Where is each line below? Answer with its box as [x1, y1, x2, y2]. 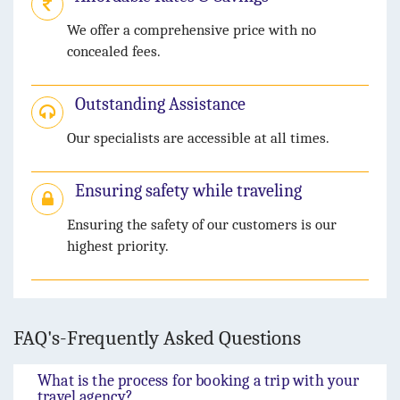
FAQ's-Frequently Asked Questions [13, 326, 301, 351]
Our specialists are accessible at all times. [67, 129, 329, 147]
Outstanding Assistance [75, 94, 246, 115]
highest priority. [67, 237, 169, 255]
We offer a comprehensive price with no [67, 21, 316, 39]
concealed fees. [67, 43, 161, 61]
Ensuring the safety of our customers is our [67, 216, 337, 234]
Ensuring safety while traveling [75, 180, 302, 202]
